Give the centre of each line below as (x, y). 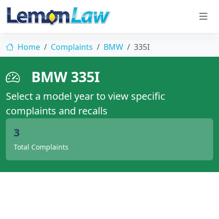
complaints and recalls (57, 111)
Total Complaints (41, 147)
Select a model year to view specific (86, 96)
